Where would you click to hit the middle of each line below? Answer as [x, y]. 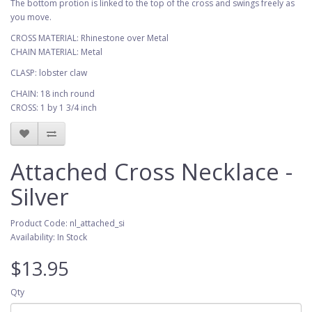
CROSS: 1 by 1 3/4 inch [54, 108]
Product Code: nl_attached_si [68, 223]
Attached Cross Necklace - [151, 172]
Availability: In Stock [49, 237]
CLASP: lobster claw [49, 73]
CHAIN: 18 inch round [53, 94]
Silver [40, 197]
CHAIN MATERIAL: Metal [56, 52]
